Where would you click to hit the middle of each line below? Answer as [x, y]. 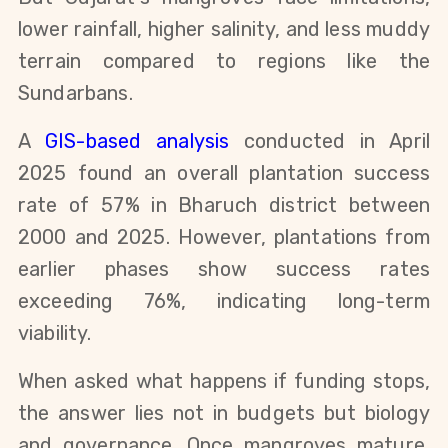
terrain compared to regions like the [224, 61]
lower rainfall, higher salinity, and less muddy [224, 29]
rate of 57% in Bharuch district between [224, 205]
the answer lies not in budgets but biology [224, 413]
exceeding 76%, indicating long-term [224, 301]
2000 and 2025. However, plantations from [224, 237]
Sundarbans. [75, 93]
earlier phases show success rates [224, 269]
